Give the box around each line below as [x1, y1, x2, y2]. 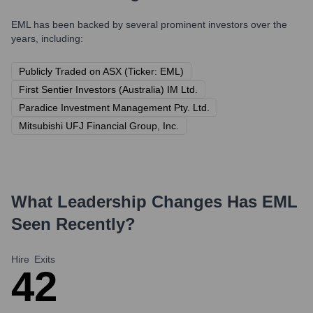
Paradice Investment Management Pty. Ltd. [19, 102, 210, 113]
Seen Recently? [11, 214, 136, 233]
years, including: [11, 33, 83, 44]
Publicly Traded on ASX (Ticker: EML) [19, 66, 184, 77]
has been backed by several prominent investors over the [31, 19, 287, 30]
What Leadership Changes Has [11, 192, 262, 211]
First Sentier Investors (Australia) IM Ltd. [19, 84, 198, 95]
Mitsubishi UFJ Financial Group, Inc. [19, 120, 179, 131]
